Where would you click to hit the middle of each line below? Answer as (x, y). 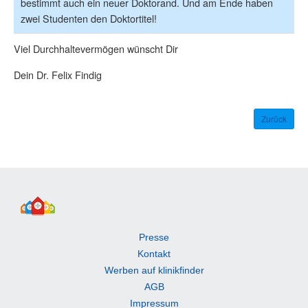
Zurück (274, 118)
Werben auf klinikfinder (154, 271)
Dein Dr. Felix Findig (58, 74)
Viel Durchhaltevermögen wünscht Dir (96, 48)
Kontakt (154, 254)
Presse (154, 238)
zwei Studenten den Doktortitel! (89, 18)
